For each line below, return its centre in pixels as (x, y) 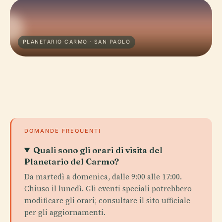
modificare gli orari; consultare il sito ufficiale (107, 200)
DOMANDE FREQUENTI (63, 131)
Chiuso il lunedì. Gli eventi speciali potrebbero (108, 189)
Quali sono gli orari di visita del (98, 150)
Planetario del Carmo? (72, 161)
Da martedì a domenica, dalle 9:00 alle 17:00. (103, 177)
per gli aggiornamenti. (65, 212)
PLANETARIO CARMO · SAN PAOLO (77, 42)
